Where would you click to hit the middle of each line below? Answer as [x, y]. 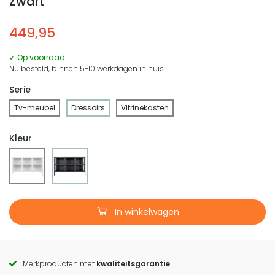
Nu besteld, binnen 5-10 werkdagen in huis [87, 68]
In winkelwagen [146, 211]
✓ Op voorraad [37, 57]
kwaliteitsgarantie [133, 263]
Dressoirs [88, 107]
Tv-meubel [35, 107]
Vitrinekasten [145, 107]
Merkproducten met [60, 263]
